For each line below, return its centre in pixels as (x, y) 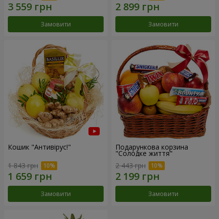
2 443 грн (131, 166)
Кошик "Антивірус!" (39, 147)
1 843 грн (23, 166)
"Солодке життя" (144, 153)
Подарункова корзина (152, 147)
